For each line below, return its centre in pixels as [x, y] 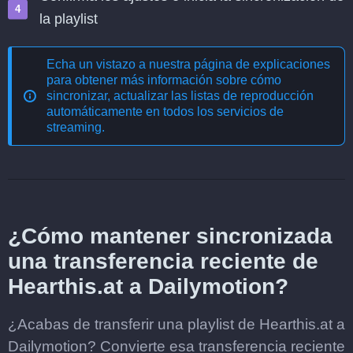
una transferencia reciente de [163, 261]
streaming [74, 127]
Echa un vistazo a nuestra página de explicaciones [188, 64]
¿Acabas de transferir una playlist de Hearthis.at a [176, 324]
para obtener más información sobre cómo [164, 80]
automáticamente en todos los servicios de [165, 111]
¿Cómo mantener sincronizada [170, 236]
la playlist [69, 19]
